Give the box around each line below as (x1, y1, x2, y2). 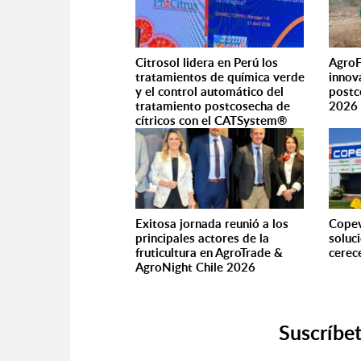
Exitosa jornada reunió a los (135, 215, 288, 232)
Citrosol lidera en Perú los (135, 54, 278, 71)
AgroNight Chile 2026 (135, 259, 255, 276)
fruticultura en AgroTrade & (135, 244, 283, 261)
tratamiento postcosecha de (135, 98, 290, 114)
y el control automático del (135, 83, 284, 100)
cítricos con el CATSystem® (135, 112, 287, 129)
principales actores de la (135, 230, 269, 247)
